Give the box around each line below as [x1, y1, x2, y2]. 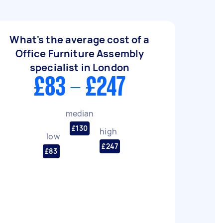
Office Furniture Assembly [15, 47, 144, 60]
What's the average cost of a [9, 33, 150, 46]
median [65, 108, 94, 119]
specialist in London [30, 61, 129, 74]
